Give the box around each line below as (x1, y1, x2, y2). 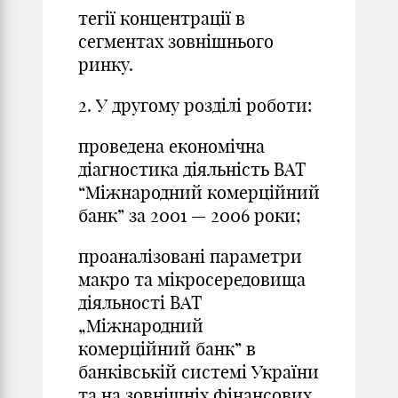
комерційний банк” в (78, 338, 256, 360)
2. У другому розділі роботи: (78, 94, 312, 116)
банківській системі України (78, 361, 319, 383)
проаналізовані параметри (78, 245, 302, 267)
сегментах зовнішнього (78, 30, 274, 52)
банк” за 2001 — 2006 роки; (78, 204, 301, 227)
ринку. (78, 53, 133, 76)
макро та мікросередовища (78, 268, 306, 291)
